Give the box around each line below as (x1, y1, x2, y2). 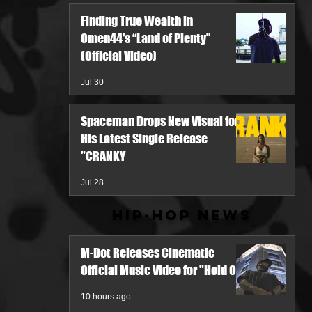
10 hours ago (81, 292, 131, 302)
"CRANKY (81, 148, 126, 164)
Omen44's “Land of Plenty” (81, 31, 210, 46)
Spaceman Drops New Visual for (81, 114, 239, 129)
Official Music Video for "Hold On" (81, 263, 247, 278)
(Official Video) (81, 48, 157, 63)
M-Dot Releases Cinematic (81, 245, 214, 260)
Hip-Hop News (112, 206, 252, 224)
